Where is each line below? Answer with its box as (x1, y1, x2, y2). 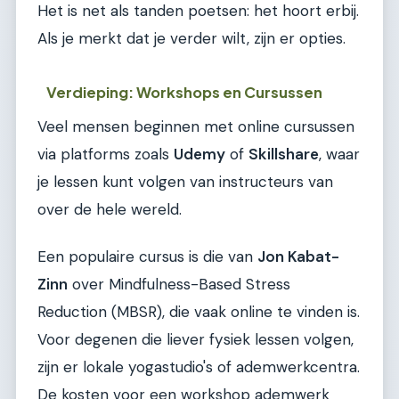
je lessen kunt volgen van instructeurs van (37, 171, 333, 191)
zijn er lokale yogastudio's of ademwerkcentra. (37, 357, 360, 378)
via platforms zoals (37, 143, 174, 164)
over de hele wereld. (37, 199, 182, 219)
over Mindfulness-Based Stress (68, 274, 290, 295)
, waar (319, 143, 360, 164)
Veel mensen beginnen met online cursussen (37, 116, 354, 136)
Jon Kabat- (257, 247, 339, 267)
